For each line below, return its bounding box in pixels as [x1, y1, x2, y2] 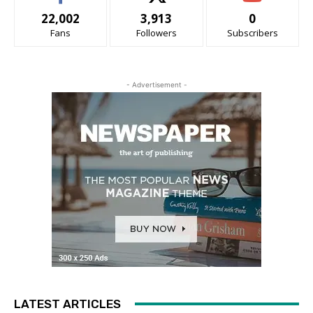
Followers [136, 26, 177, 39]
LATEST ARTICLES [14, 296, 121, 311]
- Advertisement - [126, 80, 187, 89]
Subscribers [226, 26, 278, 39]
